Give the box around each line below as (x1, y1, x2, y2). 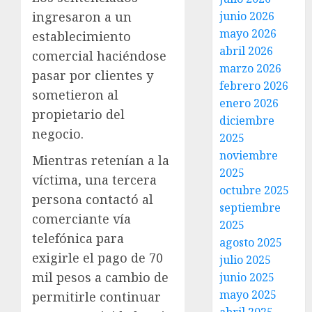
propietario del (32, 105, 125, 123)
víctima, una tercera (32, 171, 157, 188)
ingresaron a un (32, 8, 132, 25)
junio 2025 (219, 270, 275, 285)
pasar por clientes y (32, 66, 153, 84)
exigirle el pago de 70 (32, 249, 163, 266)
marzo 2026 (219, 61, 282, 76)
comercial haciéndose (32, 47, 166, 64)
